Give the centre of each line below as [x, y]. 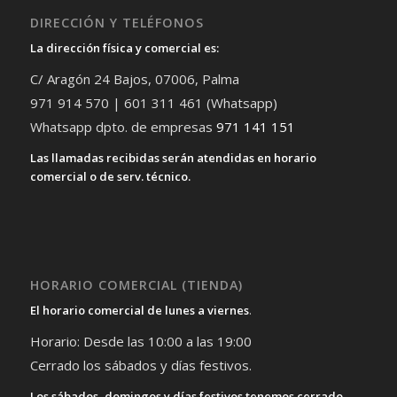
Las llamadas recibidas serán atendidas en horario [173, 158]
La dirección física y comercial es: [124, 48]
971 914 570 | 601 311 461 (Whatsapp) [153, 103]
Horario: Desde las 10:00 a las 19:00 [140, 341]
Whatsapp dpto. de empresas [123, 127]
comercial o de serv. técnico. [110, 177]
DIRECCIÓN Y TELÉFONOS [117, 23]
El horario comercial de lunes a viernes [139, 310]
